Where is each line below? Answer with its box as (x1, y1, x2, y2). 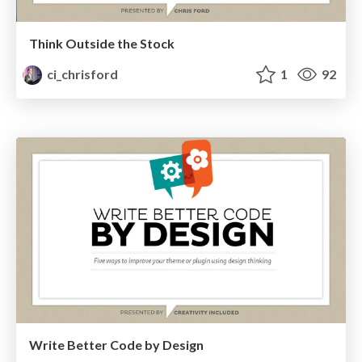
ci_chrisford (44, 66, 119, 82)
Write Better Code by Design (29, 336, 204, 352)
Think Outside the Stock (29, 36, 175, 52)
